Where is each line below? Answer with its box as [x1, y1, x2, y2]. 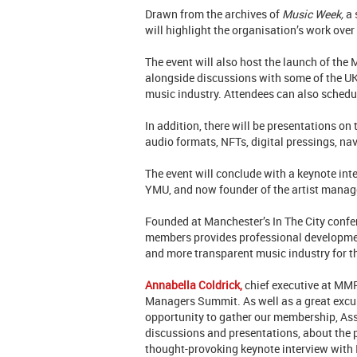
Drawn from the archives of [145, 6, 282, 22]
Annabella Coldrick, [145, 277, 242, 293]
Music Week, [282, 6, 343, 22]
